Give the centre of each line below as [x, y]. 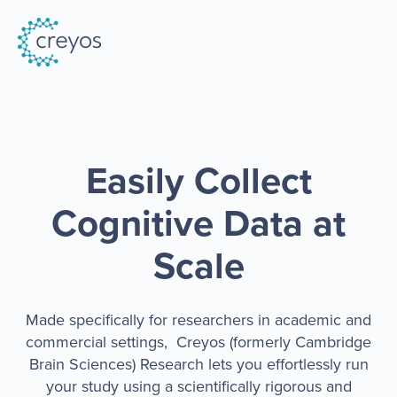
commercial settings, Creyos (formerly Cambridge [198, 343]
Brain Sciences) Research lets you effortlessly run [198, 365]
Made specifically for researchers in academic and [198, 320]
